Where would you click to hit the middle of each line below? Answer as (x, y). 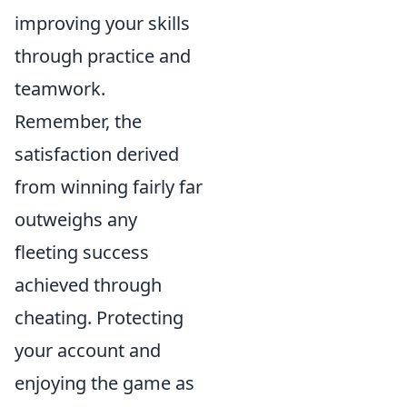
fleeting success (82, 252)
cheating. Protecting (99, 318)
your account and (88, 350)
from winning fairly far (109, 187)
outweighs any (76, 219)
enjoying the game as (104, 383)
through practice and (103, 56)
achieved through (88, 285)
